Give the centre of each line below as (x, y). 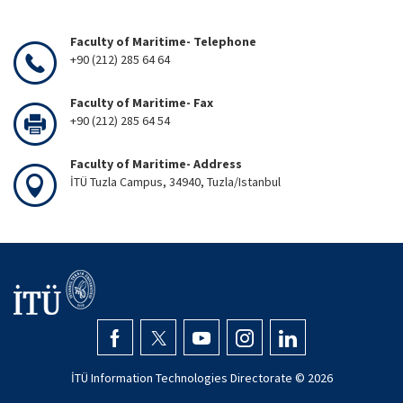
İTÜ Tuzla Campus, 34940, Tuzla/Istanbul (175, 182)
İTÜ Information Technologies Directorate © (189, 378)
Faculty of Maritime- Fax (142, 103)
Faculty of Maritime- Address (156, 164)
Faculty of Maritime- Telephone (163, 41)
